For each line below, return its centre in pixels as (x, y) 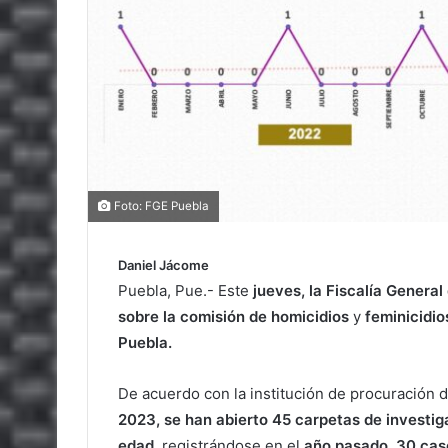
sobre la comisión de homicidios (233, 316)
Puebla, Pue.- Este (185, 290)
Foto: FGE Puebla (160, 206)
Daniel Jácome (163, 265)
